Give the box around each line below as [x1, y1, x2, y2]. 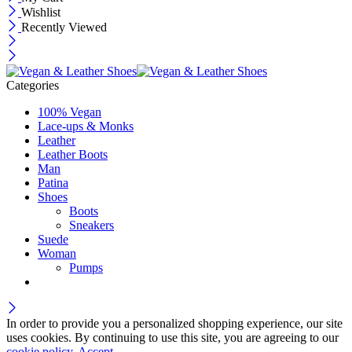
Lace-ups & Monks [38, 119, 134, 134]
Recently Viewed [21, 20, 107, 35]
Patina [38, 176, 68, 190]
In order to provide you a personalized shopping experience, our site [6, 317, 343, 331]
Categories [6, 79, 59, 93]
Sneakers [69, 218, 114, 233]
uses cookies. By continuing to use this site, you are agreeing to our [6, 331, 339, 345]
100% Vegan [38, 105, 101, 119]
